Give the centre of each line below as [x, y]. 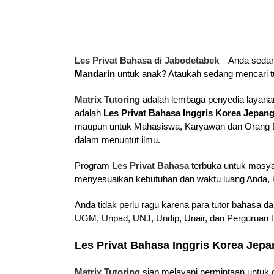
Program [93, 165]
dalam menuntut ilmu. [117, 139]
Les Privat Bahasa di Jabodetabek [147, 60]
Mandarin [95, 73]
